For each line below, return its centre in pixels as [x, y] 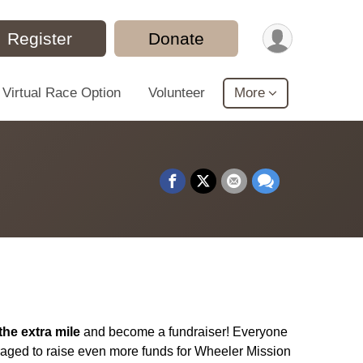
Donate [177, 38]
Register [40, 38]
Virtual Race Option [62, 92]
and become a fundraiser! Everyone [184, 331]
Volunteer [177, 92]
